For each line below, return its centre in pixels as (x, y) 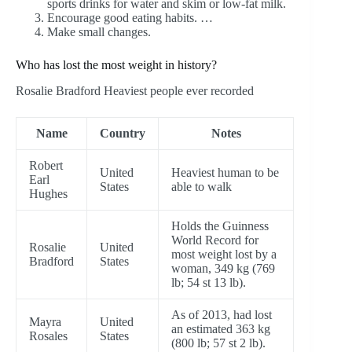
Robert (46, 165)
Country (123, 133)
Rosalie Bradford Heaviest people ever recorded (135, 91)
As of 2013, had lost (222, 315)
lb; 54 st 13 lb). (209, 282)
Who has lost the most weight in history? (116, 65)
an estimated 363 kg (221, 329)
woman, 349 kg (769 (223, 268)
